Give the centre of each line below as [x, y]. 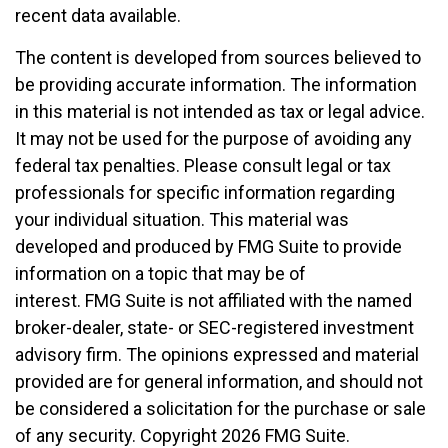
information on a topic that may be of [160, 273]
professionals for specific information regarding [205, 192]
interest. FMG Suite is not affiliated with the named [213, 300]
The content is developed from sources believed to [218, 57]
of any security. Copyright [118, 435]
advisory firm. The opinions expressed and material [217, 354]
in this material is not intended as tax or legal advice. [220, 111]
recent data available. [98, 15]
